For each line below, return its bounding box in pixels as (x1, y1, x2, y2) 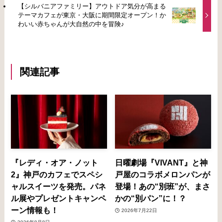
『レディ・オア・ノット (11, 158, 99, 167)
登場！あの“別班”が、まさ (115, 182, 211, 191)
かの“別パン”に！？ (115, 194, 187, 203)
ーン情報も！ (11, 206, 59, 215)
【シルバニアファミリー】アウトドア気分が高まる (17, 2, 166, 10)
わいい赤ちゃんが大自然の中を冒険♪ (17, 20, 124, 28)
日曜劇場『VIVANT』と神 (115, 158, 208, 167)
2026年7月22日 (121, 207, 157, 213)
